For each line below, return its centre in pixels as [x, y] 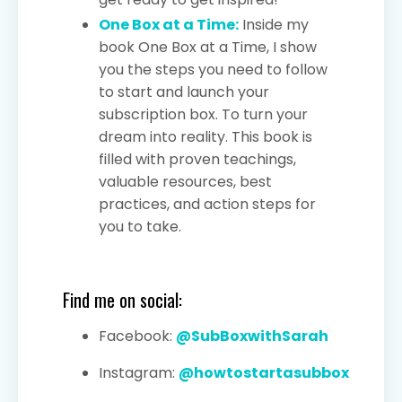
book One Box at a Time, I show [208, 47]
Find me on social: [122, 299]
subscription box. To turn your [203, 114]
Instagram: [139, 372]
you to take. [140, 226]
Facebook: [137, 336]
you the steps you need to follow [213, 69]
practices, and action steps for [207, 204]
